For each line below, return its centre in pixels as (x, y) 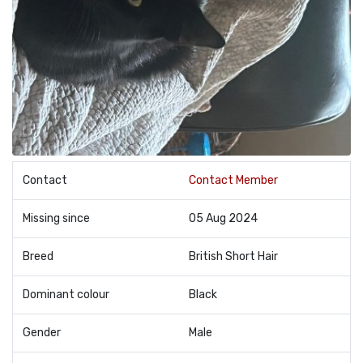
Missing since (56, 218)
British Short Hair (233, 256)
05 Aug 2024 (223, 218)
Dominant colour (66, 295)
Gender (42, 333)
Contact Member (233, 180)
